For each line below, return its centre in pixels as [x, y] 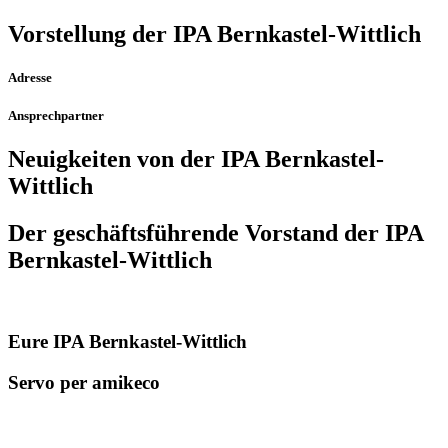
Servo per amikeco [84, 382]
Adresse [30, 78]
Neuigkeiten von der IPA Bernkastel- [196, 159]
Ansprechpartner [56, 116]
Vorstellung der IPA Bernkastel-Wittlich [214, 33]
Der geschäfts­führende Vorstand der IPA [215, 233]
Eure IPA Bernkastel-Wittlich [127, 341]
